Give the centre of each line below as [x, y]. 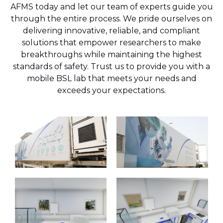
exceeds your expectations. [111, 90]
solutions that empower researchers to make [111, 42]
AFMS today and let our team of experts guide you [111, 6]
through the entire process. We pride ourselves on [111, 18]
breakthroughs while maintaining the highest [111, 54]
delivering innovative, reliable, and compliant [111, 30]
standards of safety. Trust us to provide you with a [111, 66]
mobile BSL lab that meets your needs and [111, 78]
